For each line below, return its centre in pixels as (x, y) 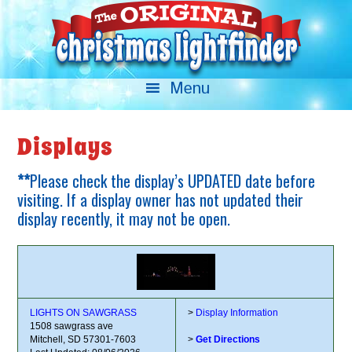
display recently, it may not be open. (124, 218)
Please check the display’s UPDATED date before (173, 181)
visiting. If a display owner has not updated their (161, 200)
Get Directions (227, 339)
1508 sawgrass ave (72, 326)
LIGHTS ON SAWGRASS (84, 313)
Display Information (236, 313)
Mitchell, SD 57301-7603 (83, 339)
